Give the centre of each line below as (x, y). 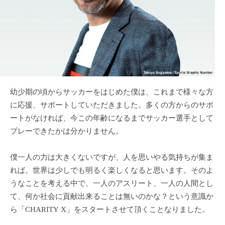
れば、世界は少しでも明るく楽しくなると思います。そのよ (112, 171)
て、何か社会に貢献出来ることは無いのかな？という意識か (112, 197)
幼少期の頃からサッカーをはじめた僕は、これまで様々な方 (112, 93)
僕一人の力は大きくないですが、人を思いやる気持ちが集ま (112, 158)
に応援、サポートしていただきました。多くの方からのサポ (112, 106)
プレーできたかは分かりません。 (67, 132)
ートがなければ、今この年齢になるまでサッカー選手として (112, 119)
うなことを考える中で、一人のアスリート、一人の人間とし (112, 184)
